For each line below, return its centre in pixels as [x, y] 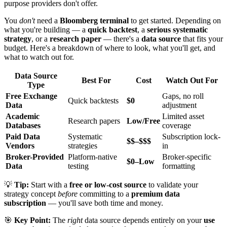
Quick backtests [93, 100]
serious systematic [177, 29]
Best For [96, 80]
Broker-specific [187, 157]
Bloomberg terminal [94, 20]
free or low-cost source [108, 184]
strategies [83, 145]
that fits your [202, 39]
